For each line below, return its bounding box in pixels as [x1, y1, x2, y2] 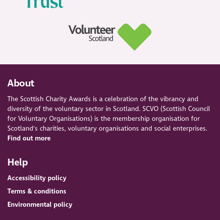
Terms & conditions [7, 187, 67, 196]
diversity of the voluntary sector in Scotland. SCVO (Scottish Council [7, 105, 211, 113]
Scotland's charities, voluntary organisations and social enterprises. [7, 124, 208, 133]
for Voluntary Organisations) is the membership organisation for [7, 114, 200, 123]
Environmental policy [7, 200, 73, 209]
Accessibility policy [7, 174, 67, 183]
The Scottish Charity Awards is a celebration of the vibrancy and [7, 95, 199, 104]
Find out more [7, 134, 51, 143]
